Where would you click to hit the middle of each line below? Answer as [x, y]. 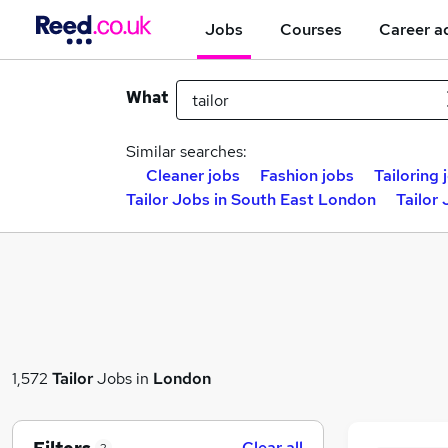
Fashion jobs [307, 175]
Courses [311, 29]
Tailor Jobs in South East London [251, 199]
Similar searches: [186, 151]
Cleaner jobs [193, 175]
